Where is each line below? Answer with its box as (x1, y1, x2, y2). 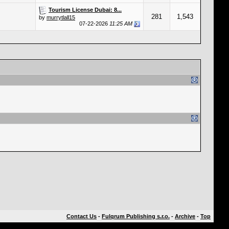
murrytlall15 (47, 14, 75, 20)
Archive (175, 213, 195, 219)
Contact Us (66, 213, 97, 219)
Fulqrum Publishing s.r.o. (102, 213, 170, 219)
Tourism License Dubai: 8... (49, 6, 122, 13)
